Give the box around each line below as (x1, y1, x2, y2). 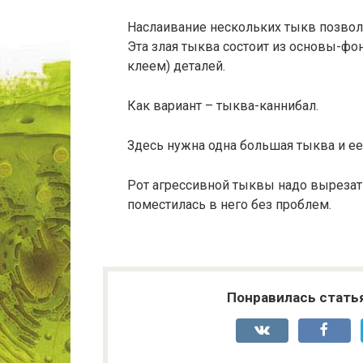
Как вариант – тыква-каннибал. (127, 98, 318, 113)
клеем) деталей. (127, 58, 225, 74)
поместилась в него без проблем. (127, 197, 331, 212)
